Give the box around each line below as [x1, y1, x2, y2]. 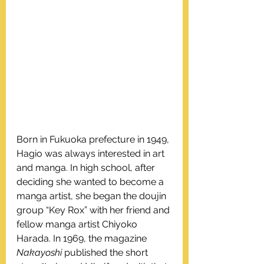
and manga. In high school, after [16, 162, 157, 173]
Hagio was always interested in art [16, 148, 167, 159]
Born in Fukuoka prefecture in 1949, [16, 134, 171, 145]
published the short [62, 247, 150, 258]
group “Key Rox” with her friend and [16, 204, 172, 216]
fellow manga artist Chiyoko [16, 219, 140, 230]
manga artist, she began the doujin [16, 190, 169, 202]
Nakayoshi [16, 247, 62, 258]
